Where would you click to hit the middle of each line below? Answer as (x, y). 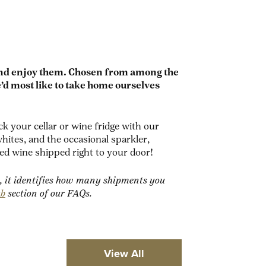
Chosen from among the (123, 73)
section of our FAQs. (50, 194)
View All (124, 254)
